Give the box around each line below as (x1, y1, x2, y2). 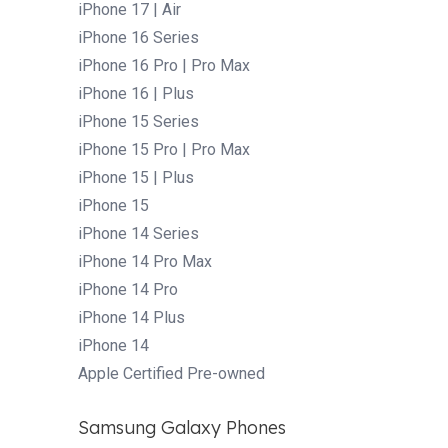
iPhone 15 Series (78, 111, 199, 131)
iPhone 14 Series (78, 223, 199, 243)
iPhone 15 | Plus (78, 167, 194, 187)
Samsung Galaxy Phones (78, 415, 286, 439)
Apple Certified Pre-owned (78, 363, 265, 383)
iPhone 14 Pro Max (78, 251, 212, 271)
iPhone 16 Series (78, 27, 199, 47)
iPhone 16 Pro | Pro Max (78, 55, 250, 75)
